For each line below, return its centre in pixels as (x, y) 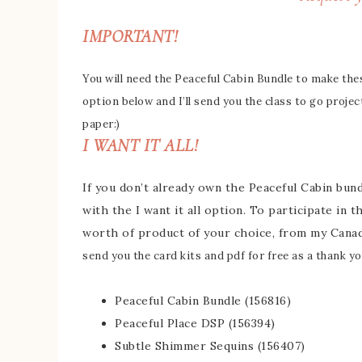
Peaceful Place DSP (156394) (195, 324)
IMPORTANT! (130, 37)
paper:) (101, 124)
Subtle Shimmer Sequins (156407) (210, 346)
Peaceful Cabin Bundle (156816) (203, 301)
